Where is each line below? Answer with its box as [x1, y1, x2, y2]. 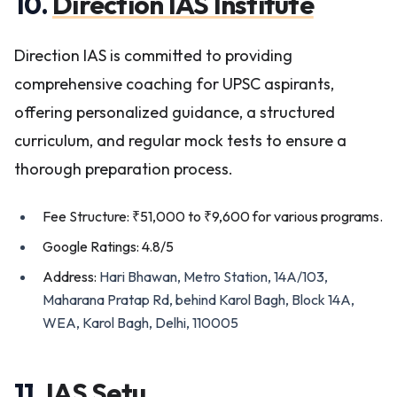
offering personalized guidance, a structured [14, 102, 335, 122]
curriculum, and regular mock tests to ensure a [14, 130, 346, 151]
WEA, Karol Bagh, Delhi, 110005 [43, 314, 238, 331]
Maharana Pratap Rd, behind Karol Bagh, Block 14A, [43, 291, 354, 308]
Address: [43, 268, 99, 285]
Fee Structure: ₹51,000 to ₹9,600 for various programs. [43, 207, 383, 225]
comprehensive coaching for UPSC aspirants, [14, 74, 334, 94]
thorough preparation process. [14, 159, 233, 179]
